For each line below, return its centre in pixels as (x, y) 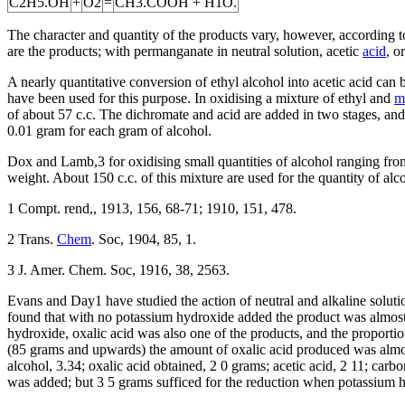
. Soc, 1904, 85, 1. (144, 239)
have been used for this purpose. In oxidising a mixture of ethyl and (201, 98)
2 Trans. (32, 239)
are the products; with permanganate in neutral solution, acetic (185, 51)
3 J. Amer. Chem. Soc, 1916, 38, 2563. (118, 269)
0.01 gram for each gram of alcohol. (109, 130)
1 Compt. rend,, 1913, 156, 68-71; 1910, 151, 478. (152, 208)
